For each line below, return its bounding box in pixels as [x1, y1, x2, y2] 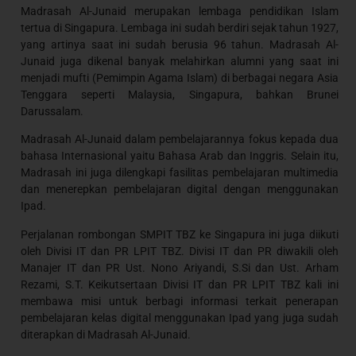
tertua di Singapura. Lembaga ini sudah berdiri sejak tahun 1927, [21, 21, 339, 35]
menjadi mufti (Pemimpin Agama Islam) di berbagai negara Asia [21, 72, 339, 85]
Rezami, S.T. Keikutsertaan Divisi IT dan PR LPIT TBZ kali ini [21, 277, 339, 291]
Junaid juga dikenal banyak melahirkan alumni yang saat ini [21, 55, 339, 68]
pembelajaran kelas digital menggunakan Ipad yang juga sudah [21, 311, 339, 324]
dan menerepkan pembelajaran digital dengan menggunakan [21, 183, 339, 196]
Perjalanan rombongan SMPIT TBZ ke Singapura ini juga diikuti [21, 227, 339, 241]
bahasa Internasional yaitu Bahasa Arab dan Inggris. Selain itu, [21, 149, 339, 163]
